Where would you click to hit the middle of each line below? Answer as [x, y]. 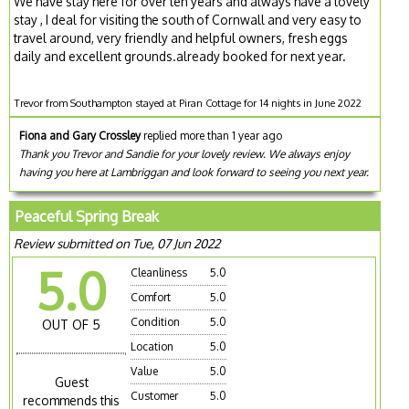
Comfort [151, 297]
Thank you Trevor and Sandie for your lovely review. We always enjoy [185, 153]
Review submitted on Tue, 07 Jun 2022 [117, 243]
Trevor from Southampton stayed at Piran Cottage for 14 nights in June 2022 [188, 102]
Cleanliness [159, 272]
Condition [156, 321]
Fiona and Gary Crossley [80, 135]
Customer [155, 395]
